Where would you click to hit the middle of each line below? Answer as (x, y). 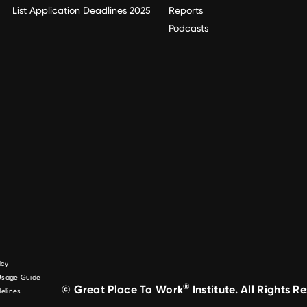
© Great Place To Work (122, 289)
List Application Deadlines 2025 (82, 11)
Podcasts (188, 28)
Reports (186, 11)
